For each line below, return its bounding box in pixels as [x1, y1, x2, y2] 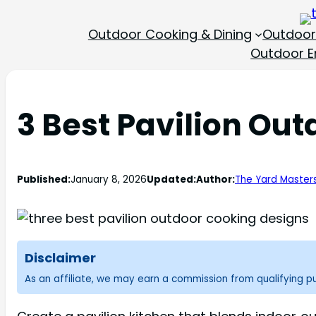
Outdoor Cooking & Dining [87, 25, 252, 43]
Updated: [147, 172, 196, 186]
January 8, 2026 [71, 172, 147, 186]
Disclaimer [24, 249, 96, 267]
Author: [196, 172, 235, 186]
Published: [17, 172, 71, 186]
